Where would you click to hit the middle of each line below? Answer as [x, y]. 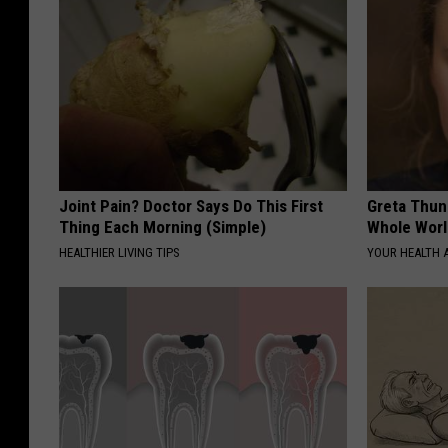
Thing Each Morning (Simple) [162, 227]
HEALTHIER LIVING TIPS [119, 253]
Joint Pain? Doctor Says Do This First [191, 206]
